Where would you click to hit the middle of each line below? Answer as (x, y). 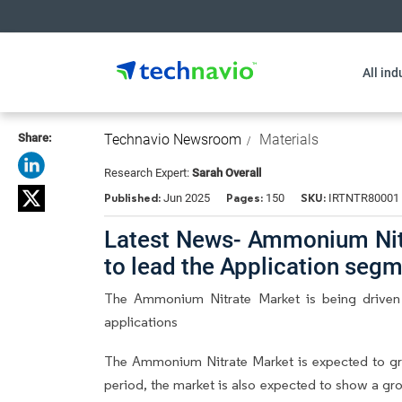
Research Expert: (148, 173)
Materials (289, 140)
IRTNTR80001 (363, 198)
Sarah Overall (227, 173)
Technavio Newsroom (173, 140)
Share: (35, 138)
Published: (134, 198)
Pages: (245, 198)
